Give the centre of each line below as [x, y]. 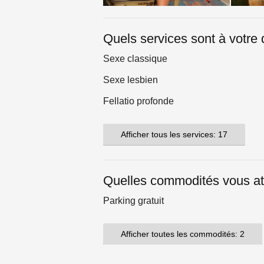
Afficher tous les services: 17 [174, 135]
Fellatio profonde [138, 101]
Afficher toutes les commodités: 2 [183, 234]
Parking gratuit [133, 201]
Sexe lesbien [131, 80]
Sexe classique [135, 59]
